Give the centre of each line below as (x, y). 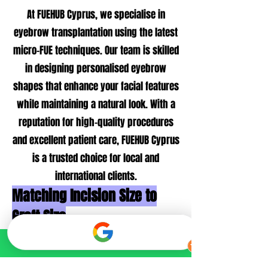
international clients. (96, 176)
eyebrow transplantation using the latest (96, 33)
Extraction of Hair (96, 248)
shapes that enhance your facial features (96, 86)
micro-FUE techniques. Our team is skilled (96, 51)
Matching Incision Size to (84, 196)
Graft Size (39, 217)
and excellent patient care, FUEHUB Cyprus (96, 140)
